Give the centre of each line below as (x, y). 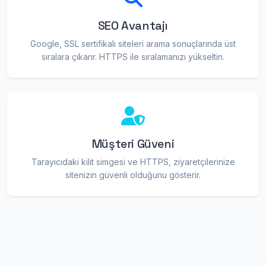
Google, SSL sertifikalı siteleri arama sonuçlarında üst (133, 44)
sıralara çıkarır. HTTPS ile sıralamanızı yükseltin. (133, 57)
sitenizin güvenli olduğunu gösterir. (133, 175)
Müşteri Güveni (133, 144)
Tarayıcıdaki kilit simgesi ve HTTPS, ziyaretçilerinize (133, 162)
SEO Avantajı (133, 26)
